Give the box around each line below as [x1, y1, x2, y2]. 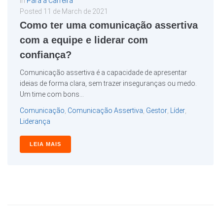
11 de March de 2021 [43, 7, 108, 15]
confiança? [20, 49, 72, 60]
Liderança [20, 117, 50, 125]
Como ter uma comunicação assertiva [20, 19, 198, 31]
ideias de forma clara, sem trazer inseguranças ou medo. [20, 79, 197, 87]
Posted [20, 7, 43, 15]
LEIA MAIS [30, 141, 61, 147]
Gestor [146, 106, 167, 114]
